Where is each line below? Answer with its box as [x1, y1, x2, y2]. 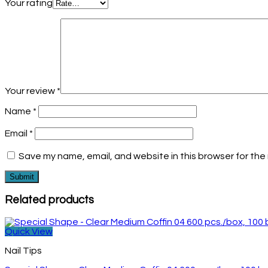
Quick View [5, 226, 53, 236]
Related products [5, 194, 94, 206]
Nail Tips [5, 245, 42, 255]
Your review [5, 86, 57, 96]
